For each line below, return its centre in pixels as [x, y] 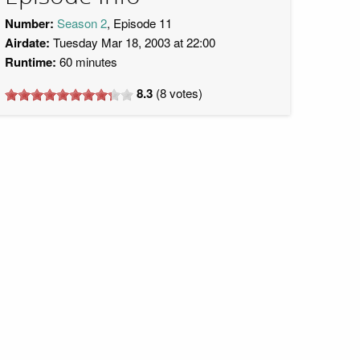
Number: [29, 23]
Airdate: [27, 43]
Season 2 [82, 23]
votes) [184, 93]
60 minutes [87, 61]
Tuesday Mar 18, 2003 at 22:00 [133, 42]
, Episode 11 [139, 23]
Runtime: [31, 62]
